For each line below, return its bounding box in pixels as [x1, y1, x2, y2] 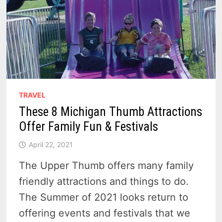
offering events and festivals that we [19, 207, 191, 220]
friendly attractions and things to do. [19, 175, 189, 188]
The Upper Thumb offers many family [19, 160, 194, 172]
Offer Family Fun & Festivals [19, 119, 159, 134]
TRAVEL [19, 91, 46, 100]
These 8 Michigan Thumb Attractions [19, 105, 203, 119]
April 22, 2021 [29, 140, 73, 149]
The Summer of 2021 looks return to [19, 191, 189, 204]
